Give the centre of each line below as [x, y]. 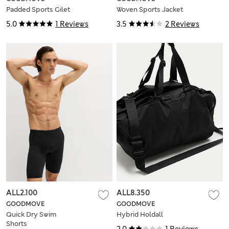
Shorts [17, 223]
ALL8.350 [133, 192]
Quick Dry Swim [31, 214]
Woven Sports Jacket [150, 10]
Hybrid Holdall [140, 214]
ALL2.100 [22, 192]
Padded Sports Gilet [38, 10]
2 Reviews [182, 24]
